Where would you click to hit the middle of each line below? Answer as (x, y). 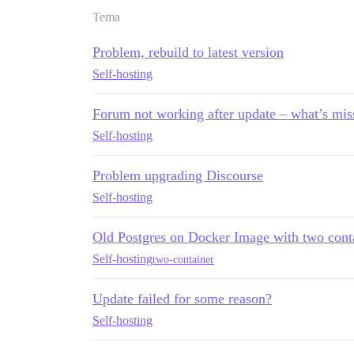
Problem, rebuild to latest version (188, 52)
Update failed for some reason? (182, 299)
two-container (183, 259)
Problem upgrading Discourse (178, 175)
